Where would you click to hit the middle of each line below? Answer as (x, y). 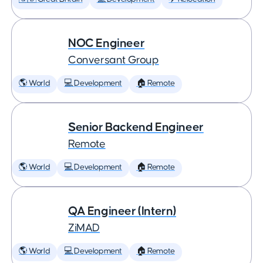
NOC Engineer (107, 43)
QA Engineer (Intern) (122, 211)
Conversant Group (114, 60)
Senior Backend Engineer (136, 127)
